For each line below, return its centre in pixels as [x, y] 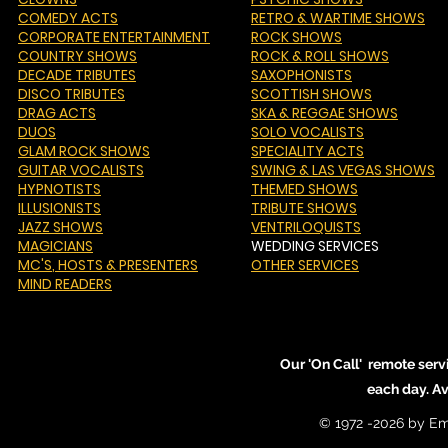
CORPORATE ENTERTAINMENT [114, 37]
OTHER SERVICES [305, 265]
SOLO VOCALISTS [307, 132]
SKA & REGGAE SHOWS [324, 113]
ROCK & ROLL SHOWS [320, 56]
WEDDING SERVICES [315, 246]
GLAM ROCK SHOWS [84, 151]
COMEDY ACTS [68, 18]
